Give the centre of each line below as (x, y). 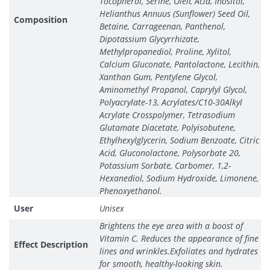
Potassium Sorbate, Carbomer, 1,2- (165, 166)
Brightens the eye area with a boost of (171, 226)
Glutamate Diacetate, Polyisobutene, (168, 128)
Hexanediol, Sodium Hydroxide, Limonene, (179, 178)
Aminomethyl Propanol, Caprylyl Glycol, (173, 90)
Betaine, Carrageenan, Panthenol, (162, 27)
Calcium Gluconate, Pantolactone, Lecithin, (180, 64)
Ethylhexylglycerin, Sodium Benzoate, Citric (179, 140)
